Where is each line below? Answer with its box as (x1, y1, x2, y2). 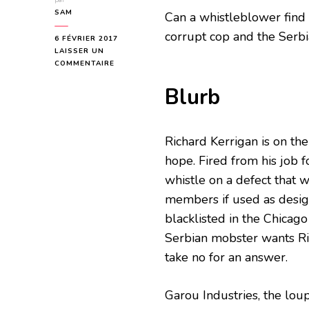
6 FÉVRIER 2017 (54, 34, 118, 44)
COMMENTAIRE (54, 59, 114, 69)
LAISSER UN (54, 46, 104, 57)
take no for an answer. (165, 249, 288, 266)
